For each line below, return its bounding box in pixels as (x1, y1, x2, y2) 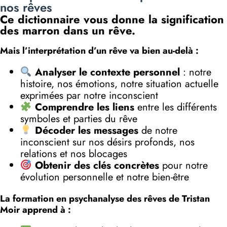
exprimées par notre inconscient (20, 88, 158, 103)
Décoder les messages (34, 123, 138, 138)
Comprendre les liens (34, 100, 134, 115)
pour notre (159, 158, 208, 173)
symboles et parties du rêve (20, 111, 137, 127)
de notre (138, 123, 177, 138)
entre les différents (134, 100, 217, 115)
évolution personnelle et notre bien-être (20, 170, 189, 185)
